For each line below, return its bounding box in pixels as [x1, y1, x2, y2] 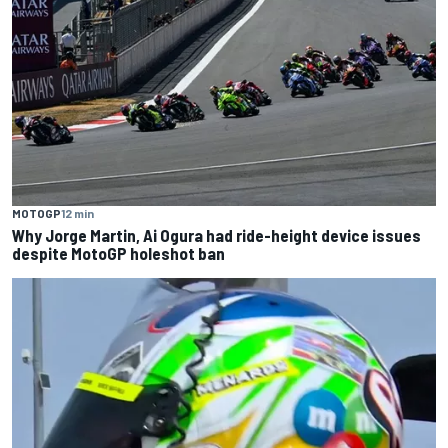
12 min [61, 205, 94, 220]
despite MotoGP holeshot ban [12, 242, 225, 263]
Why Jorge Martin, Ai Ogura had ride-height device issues [12, 224, 421, 245]
